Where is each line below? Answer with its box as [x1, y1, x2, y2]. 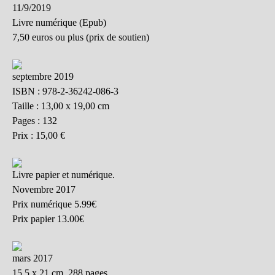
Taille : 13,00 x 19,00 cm [12, 101, 109, 112]
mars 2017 [12, 253, 53, 264]
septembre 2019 [12, 71, 74, 82]
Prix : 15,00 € [12, 130, 65, 141]
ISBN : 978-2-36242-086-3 [12, 86, 118, 97]
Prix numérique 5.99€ [12, 199, 96, 210]
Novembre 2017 [12, 184, 76, 195]
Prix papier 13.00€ [12, 214, 84, 225]
